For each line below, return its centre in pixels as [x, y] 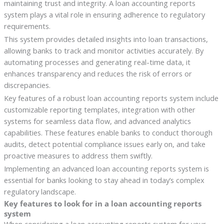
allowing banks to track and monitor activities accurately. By [103, 50]
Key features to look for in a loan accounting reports [102, 204]
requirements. [27, 26]
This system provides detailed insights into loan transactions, [106, 39]
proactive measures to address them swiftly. [78, 155]
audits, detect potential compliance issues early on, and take [104, 144]
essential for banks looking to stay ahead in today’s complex [104, 180]
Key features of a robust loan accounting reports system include [111, 98]
